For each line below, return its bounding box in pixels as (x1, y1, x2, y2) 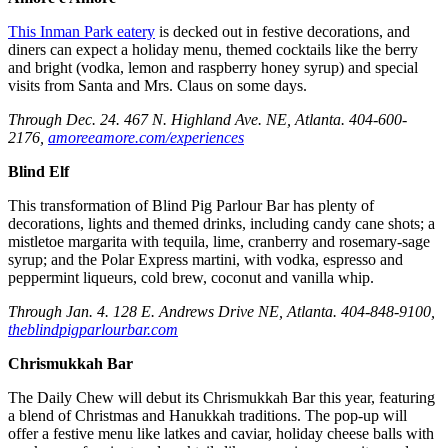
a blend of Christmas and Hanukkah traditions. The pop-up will (8, 407, 407, 425)
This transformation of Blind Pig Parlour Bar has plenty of (8, 197, 374, 215)
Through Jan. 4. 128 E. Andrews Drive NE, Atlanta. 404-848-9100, (8, 303, 435, 321)
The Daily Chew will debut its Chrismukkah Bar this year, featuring (8, 389, 435, 407)
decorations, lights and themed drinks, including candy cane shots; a (8, 215, 435, 233)
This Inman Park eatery (8, 23, 155, 41)
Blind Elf (8, 163, 69, 181)
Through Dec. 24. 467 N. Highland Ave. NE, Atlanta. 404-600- (8, 111, 407, 129)
